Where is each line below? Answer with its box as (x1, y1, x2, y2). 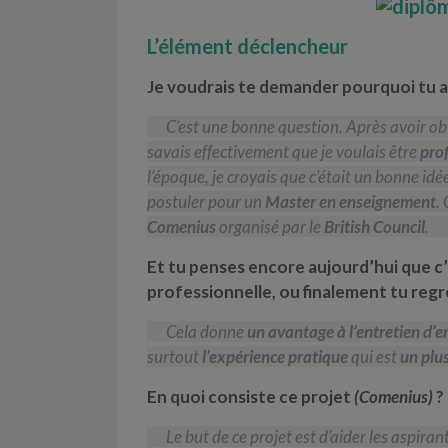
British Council (324, 215, 425, 237)
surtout (147, 345, 202, 367)
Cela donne (166, 320, 247, 342)
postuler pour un (147, 190, 265, 212)
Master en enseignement (265, 190, 436, 212)
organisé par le (216, 215, 324, 237)
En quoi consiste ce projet (147, 385, 354, 407)
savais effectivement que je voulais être (147, 140, 420, 162)
